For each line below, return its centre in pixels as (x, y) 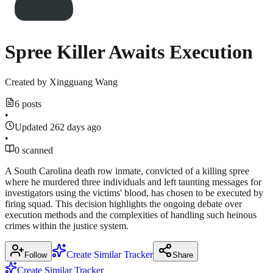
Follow (36, 255)
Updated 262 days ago (58, 127)
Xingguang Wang (83, 82)
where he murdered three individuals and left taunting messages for (133, 182)
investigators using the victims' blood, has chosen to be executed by (134, 193)
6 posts (28, 104)
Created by (26, 82)
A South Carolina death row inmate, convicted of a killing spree (127, 171)
